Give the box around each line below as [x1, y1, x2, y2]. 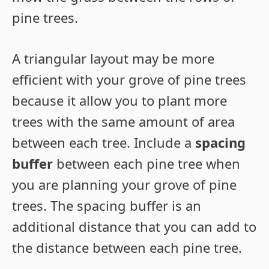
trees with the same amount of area [12, 112, 235, 130]
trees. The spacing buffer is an [12, 196, 201, 214]
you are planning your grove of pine [12, 175, 237, 193]
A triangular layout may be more [12, 49, 214, 67]
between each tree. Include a [12, 133, 195, 151]
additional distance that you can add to [12, 217, 256, 235]
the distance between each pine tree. [12, 238, 242, 256]
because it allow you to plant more [12, 91, 227, 109]
